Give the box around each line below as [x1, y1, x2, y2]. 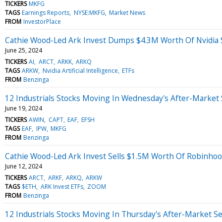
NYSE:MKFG [73, 8, 105, 17]
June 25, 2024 [5, 46, 42, 55]
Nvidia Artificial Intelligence [42, 66, 118, 75]
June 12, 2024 [5, 162, 42, 170]
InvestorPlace [23, 17, 61, 26]
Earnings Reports [22, 8, 70, 17]
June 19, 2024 [5, 104, 42, 112]
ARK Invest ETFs [40, 182, 83, 191]
